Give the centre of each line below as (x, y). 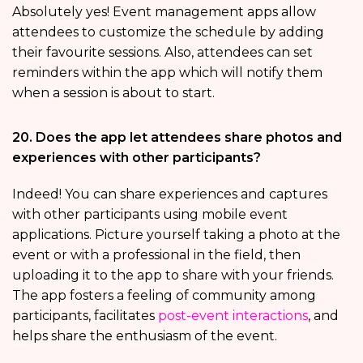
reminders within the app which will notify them (167, 72)
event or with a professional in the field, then (156, 254)
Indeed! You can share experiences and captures (170, 194)
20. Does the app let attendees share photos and (177, 137)
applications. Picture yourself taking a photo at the (176, 234)
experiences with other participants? (137, 157)
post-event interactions (233, 315)
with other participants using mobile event (150, 214)
